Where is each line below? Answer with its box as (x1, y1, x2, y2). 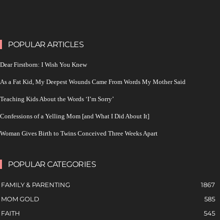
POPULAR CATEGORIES (8, 159, 96, 169)
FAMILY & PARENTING (1, 180, 70, 189)
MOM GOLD (1, 194, 39, 203)
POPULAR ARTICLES (8, 39, 83, 49)
